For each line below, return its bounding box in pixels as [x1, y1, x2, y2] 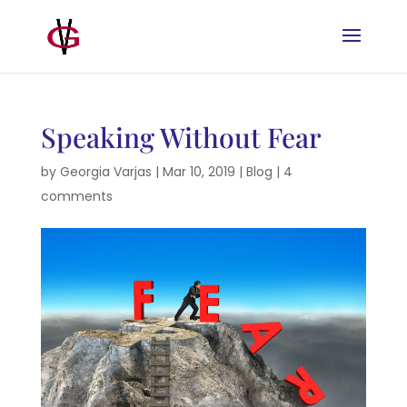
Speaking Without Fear [40, 119, 322, 155]
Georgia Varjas [59, 163, 152, 181]
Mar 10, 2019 [162, 163, 235, 181]
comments [40, 187, 113, 205]
